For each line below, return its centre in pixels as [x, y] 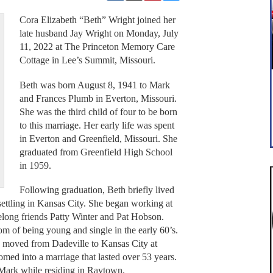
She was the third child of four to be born [98, 112]
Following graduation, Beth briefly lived [97, 190]
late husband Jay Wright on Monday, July [99, 34]
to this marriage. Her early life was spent [97, 125]
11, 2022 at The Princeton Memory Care [97, 47]
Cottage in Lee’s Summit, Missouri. [87, 60]
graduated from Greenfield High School [96, 152]
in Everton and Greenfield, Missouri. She [98, 138]
